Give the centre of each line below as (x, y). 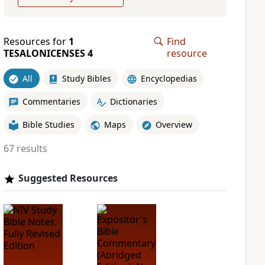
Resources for (36, 41)
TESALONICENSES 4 (48, 53)
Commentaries (51, 101)
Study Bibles (86, 78)
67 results (25, 148)
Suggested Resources (68, 178)
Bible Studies (48, 124)
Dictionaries (133, 101)
